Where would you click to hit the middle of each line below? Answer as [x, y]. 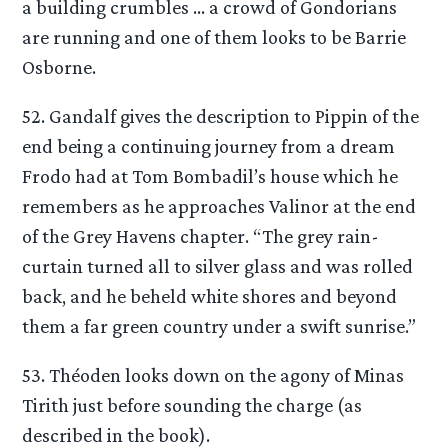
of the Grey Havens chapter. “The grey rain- [201, 235]
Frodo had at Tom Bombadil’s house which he [210, 175]
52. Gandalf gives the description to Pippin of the [221, 115]
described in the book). [116, 435]
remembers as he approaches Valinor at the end [219, 205]
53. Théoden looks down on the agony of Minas [213, 375]
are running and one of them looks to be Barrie [214, 36]
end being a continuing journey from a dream [209, 145]
